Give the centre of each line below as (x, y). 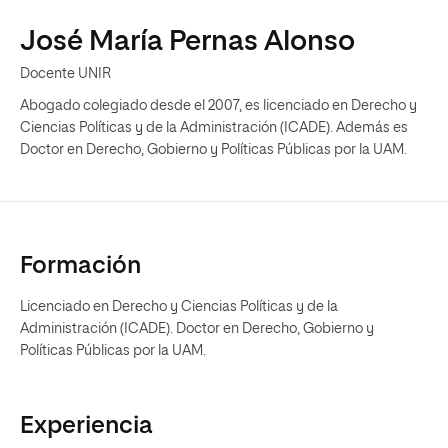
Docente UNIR (65, 74)
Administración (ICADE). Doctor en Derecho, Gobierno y (197, 329)
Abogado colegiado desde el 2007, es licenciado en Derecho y (218, 106)
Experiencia (86, 426)
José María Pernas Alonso (187, 42)
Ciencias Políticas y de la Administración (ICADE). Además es (214, 128)
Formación (80, 266)
